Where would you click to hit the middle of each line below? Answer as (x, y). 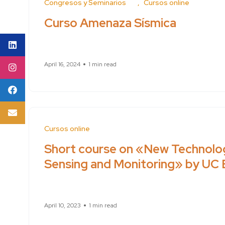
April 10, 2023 (63, 206)
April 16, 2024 (62, 65)
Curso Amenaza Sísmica (110, 23)
